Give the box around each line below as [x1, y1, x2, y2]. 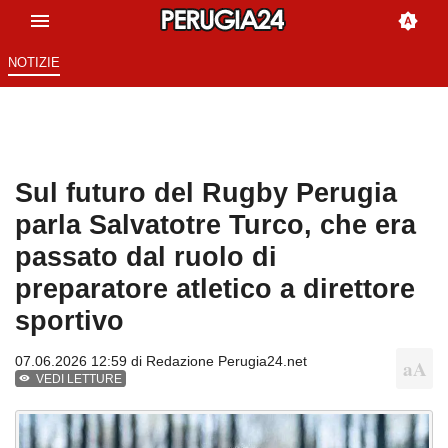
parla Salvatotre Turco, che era [15, 209, 416, 241]
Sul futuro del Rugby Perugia [15, 177, 397, 209]
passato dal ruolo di [15, 241, 277, 273]
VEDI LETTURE [36, 372, 123, 387]
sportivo [15, 305, 124, 337]
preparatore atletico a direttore [15, 273, 415, 305]
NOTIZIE [7, 55, 60, 71]
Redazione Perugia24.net [146, 353, 307, 370]
